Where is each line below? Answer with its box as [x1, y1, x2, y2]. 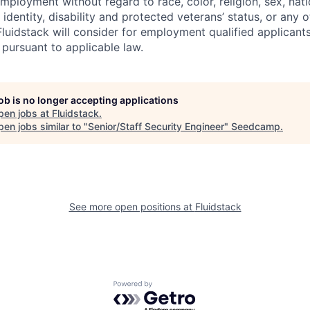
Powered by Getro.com [113, 280, 235, 294]
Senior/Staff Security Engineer [88, 120, 224, 132]
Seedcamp [231, 120, 280, 132]
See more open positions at [69, 200, 195, 212]
